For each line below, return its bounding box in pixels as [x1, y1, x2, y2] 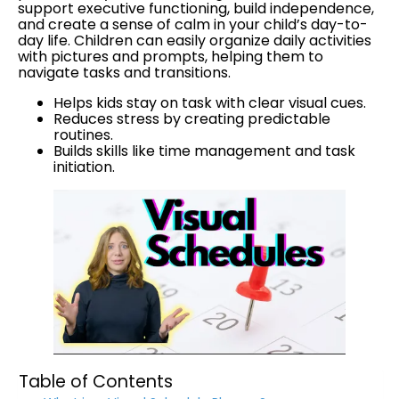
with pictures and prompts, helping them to [18, 46, 323, 67]
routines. [53, 125, 113, 145]
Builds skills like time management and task [53, 141, 355, 161]
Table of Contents [19, 369, 173, 394]
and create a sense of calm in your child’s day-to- [18, 14, 368, 35]
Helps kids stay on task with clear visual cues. [53, 93, 366, 113]
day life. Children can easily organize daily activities [18, 30, 371, 51]
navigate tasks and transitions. [18, 62, 231, 83]
